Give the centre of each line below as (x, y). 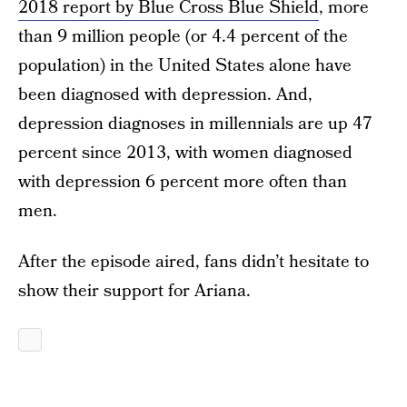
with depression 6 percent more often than (183, 182)
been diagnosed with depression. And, (165, 95)
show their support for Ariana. (134, 291)
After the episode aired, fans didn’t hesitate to (194, 262)
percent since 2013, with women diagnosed (185, 153)
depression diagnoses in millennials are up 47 (195, 124)
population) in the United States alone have (185, 66)
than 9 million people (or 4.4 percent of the (183, 37)
